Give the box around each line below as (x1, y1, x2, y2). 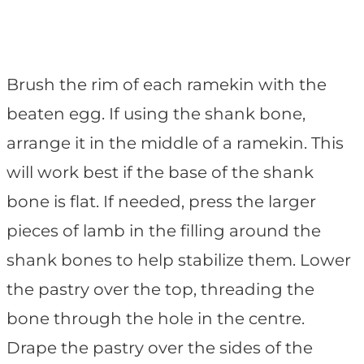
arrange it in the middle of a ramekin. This (6, 133, 344, 154)
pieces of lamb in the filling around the (6, 221, 321, 241)
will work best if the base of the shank (6, 162, 314, 183)
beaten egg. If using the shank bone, (6, 104, 305, 124)
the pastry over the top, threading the (6, 279, 314, 300)
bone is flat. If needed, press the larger (6, 192, 316, 212)
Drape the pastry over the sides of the (6, 338, 313, 358)
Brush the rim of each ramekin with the (6, 75, 327, 95)
